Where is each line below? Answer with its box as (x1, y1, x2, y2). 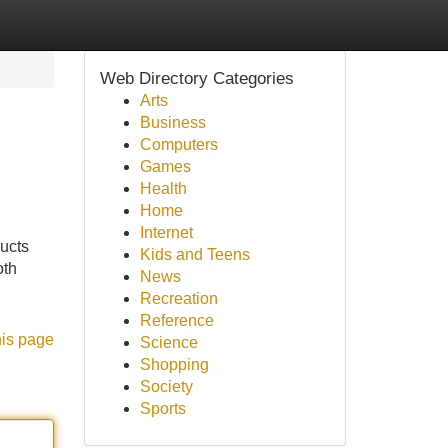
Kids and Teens (139, 246, 250, 263)
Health (139, 180, 187, 197)
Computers (139, 136, 218, 153)
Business (139, 114, 206, 131)
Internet (139, 224, 193, 241)
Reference (139, 312, 214, 329)
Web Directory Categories (99, 68, 294, 88)
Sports (139, 400, 186, 417)
